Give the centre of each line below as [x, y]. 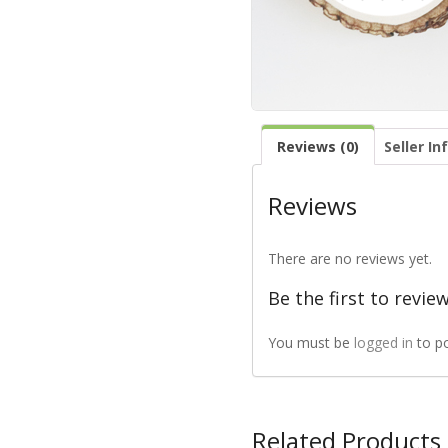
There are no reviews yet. [349, 258]
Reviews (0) [317, 147]
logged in [383, 342]
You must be [310, 342]
